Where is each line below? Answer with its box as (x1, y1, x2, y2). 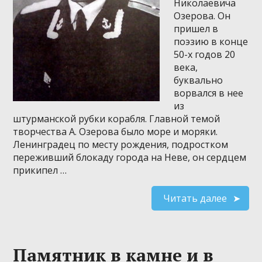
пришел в (174, 22, 219, 35)
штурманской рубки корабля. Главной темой (13, 112, 220, 125)
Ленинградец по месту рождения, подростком (13, 137, 229, 151)
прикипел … (13, 163, 67, 177)
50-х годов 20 (174, 47, 236, 61)
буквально (174, 73, 223, 87)
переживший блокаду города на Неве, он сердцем (13, 150, 247, 164)
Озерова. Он (174, 9, 231, 22)
